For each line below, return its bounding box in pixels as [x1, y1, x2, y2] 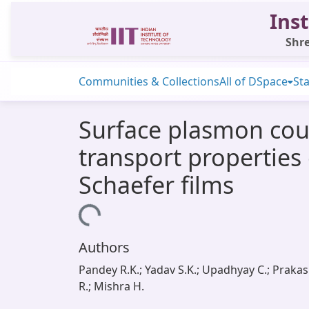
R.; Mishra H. [79, 279, 144, 294]
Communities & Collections [79, 74, 219, 89]
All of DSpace [219, 74, 288, 89]
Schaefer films [79, 169, 234, 201]
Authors [79, 238, 130, 257]
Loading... [47, 199, 100, 225]
